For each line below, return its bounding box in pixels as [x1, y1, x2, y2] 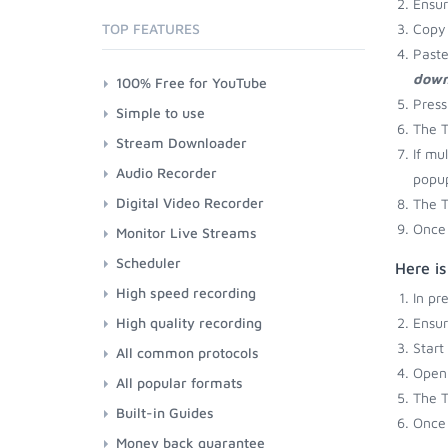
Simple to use [116, 104, 205, 121]
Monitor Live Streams [116, 224, 257, 241]
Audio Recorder [116, 164, 217, 181]
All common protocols [116, 344, 259, 361]
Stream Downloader [116, 134, 247, 151]
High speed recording [116, 284, 256, 301]
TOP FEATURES [102, 20, 200, 37]
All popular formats [116, 374, 243, 391]
